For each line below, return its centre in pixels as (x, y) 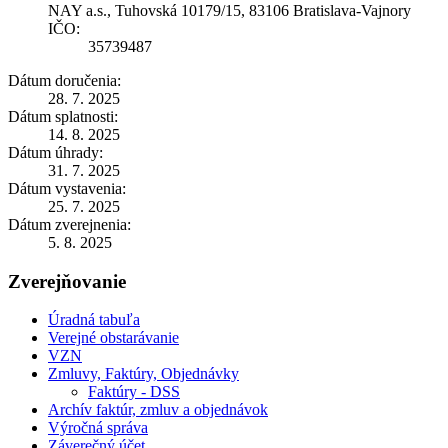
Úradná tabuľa (94, 320)
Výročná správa (98, 428)
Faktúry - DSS (134, 392)
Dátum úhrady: (55, 152)
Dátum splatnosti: (63, 116)
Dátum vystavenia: (67, 188)
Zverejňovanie (67, 281)
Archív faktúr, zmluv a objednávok (158, 410)
